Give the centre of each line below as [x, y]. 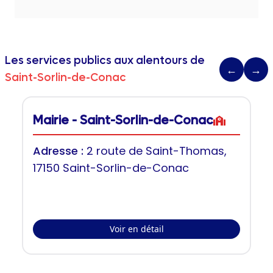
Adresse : [60, 151]
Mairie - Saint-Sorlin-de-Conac [123, 121]
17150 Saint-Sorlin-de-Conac [111, 168]
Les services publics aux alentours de [105, 61]
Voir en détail [136, 229]
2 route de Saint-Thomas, [157, 151]
